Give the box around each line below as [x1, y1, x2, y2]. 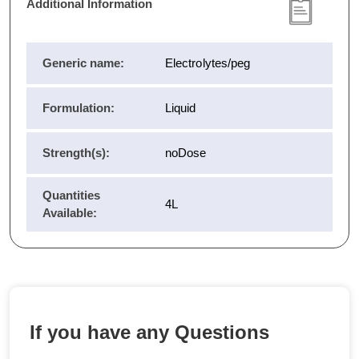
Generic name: [42, 56, 124, 71]
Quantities [42, 188, 100, 203]
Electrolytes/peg [165, 56, 251, 71]
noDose [165, 146, 207, 160]
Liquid [165, 101, 196, 115]
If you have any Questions [30, 321, 269, 344]
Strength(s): [42, 146, 110, 160]
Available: [42, 206, 97, 220]
